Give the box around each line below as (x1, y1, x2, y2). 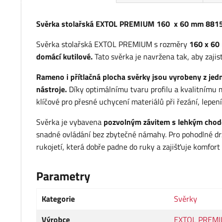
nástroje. (36, 83, 67, 96)
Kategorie (42, 193, 75, 205)
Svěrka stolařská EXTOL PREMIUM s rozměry (36, 38, 189, 51)
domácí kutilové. (36, 51, 95, 63)
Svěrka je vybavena (36, 116, 104, 128)
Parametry (36, 167, 90, 185)
